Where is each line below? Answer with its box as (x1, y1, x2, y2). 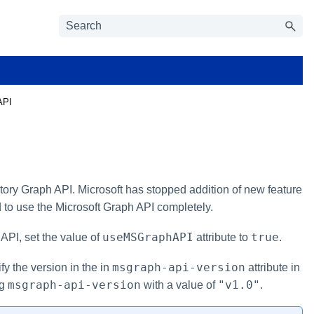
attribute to (193, 231, 251, 243)
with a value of (140, 278, 218, 291)
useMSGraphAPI (102, 230, 193, 244)
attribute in (245, 261, 300, 273)
